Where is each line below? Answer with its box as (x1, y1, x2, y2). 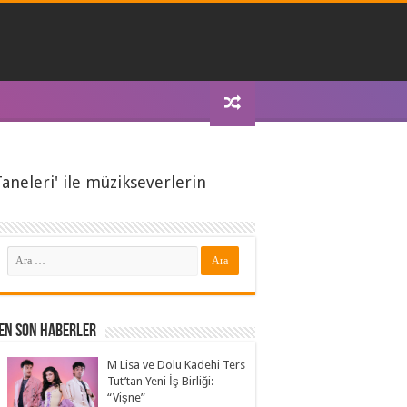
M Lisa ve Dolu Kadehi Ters (107, 358, 246, 372)
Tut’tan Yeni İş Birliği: (107, 374, 214, 388)
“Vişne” (107, 391, 146, 404)
